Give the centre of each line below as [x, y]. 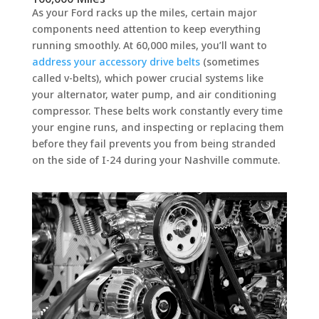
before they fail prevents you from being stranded [153, 143]
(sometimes [229, 61]
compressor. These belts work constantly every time [157, 110]
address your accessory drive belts [116, 61]
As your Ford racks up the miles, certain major [144, 12]
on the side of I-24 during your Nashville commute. [156, 159]
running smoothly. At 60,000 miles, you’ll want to [149, 45]
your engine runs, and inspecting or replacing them [158, 127]
